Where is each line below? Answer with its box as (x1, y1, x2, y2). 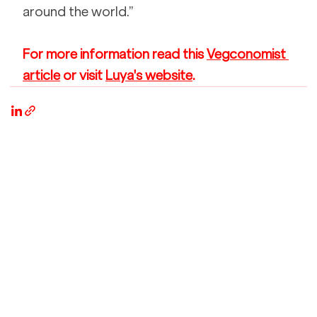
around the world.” (23, 4, 136, 20)
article (23, 68, 60, 83)
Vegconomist (207, 47, 289, 62)
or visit (60, 68, 105, 83)
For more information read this (23, 47, 207, 62)
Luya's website (105, 68, 192, 83)
